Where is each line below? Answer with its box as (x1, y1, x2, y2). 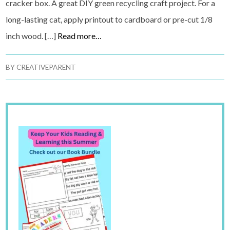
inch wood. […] (6, 31, 58, 41)
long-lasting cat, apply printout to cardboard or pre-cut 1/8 (6, 14, 213, 25)
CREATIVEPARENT (16, 63, 76, 72)
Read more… (57, 31, 102, 41)
